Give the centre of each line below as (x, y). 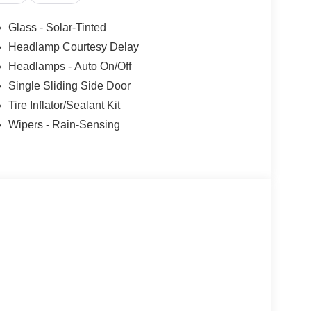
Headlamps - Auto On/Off (69, 66)
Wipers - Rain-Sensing (64, 124)
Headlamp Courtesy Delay (73, 47)
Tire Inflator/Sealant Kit (64, 105)
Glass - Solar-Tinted (57, 27)
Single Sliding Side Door (69, 85)
